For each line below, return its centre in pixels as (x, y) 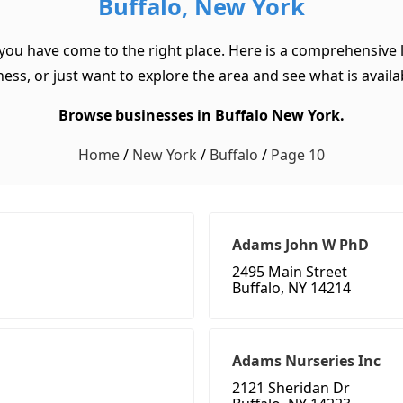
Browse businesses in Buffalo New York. (201, 116)
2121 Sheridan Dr (291, 388)
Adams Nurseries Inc (306, 361)
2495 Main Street (290, 272)
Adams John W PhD (300, 245)
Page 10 (298, 155)
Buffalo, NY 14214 (291, 288)
